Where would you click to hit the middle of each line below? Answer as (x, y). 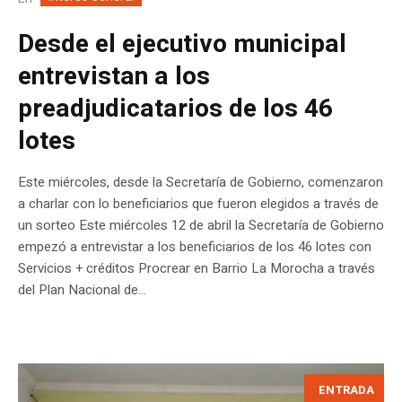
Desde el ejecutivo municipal (182, 44)
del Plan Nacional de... (82, 289)
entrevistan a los (114, 76)
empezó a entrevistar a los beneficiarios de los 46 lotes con (195, 246)
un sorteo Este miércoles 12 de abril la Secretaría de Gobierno (201, 225)
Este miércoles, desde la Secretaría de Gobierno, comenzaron (201, 182)
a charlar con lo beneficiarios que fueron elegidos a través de (198, 203)
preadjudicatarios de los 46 (175, 109)
